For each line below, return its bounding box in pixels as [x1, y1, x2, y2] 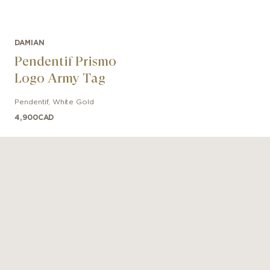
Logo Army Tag [14, 71, 106, 86]
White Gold [52, 98, 94, 105]
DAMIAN [14, 39, 45, 46]
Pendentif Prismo [14, 54, 117, 69]
